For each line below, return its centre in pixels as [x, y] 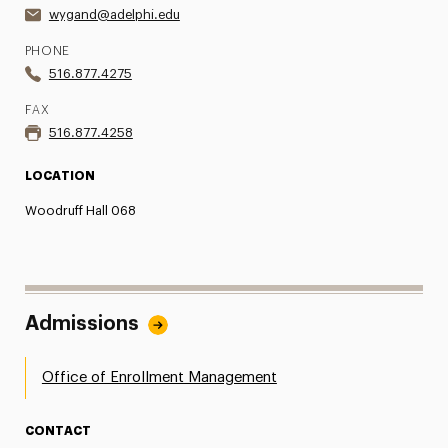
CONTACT [57, 430]
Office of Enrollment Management [159, 377]
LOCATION [59, 175]
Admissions [81, 323]
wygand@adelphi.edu [114, 14]
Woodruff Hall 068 [80, 210]
